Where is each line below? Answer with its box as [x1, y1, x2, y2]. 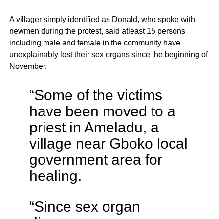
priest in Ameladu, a [29, 119, 159, 136]
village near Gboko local [29, 135, 188, 152]
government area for [29, 151, 162, 168]
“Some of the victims [29, 87, 162, 104]
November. [9, 62, 47, 71]
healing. [29, 167, 82, 184]
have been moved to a [29, 103, 175, 120]
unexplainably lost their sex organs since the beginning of [9, 50, 208, 59]
